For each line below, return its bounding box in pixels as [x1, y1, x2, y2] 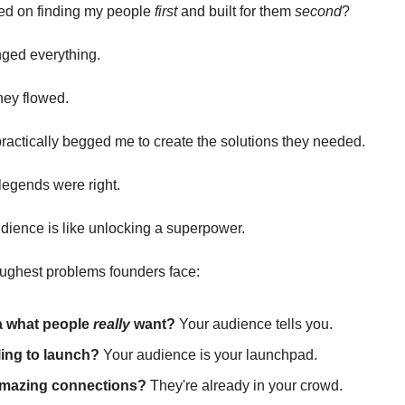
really [93, 316, 130, 332]
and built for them [177, 3, 295, 19]
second [295, 3, 342, 19]
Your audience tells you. [175, 316, 333, 332]
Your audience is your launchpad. [99, 346, 317, 363]
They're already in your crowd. [146, 377, 343, 393]
